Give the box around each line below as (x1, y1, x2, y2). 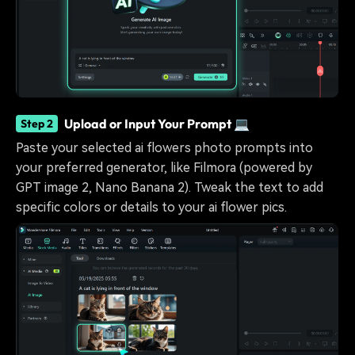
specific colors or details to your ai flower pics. (16, 199, 287, 215)
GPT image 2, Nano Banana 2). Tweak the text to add (16, 179, 323, 195)
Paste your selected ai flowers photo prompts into (16, 139, 313, 155)
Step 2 (21, 116, 53, 132)
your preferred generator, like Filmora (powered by (16, 159, 312, 175)
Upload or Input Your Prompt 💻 (64, 116, 250, 132)
